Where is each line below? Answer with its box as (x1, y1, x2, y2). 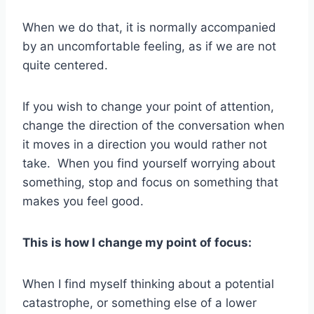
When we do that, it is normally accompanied (22, 20, 276, 35)
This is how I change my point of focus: (22, 235, 252, 250)
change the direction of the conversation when (22, 118, 285, 133)
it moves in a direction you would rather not (22, 137, 267, 152)
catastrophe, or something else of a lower (22, 296, 257, 310)
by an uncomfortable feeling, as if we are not (22, 39, 276, 54)
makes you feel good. (22, 194, 144, 209)
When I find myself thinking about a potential (22, 277, 274, 292)
